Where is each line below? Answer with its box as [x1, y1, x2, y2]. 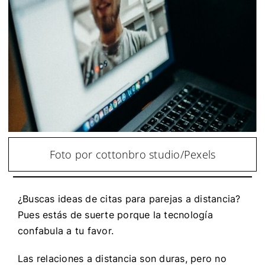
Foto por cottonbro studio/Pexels [49, 147, 216, 161]
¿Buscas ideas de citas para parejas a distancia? [17, 192, 241, 205]
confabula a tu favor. [17, 224, 117, 237]
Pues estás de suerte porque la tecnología [17, 208, 213, 221]
